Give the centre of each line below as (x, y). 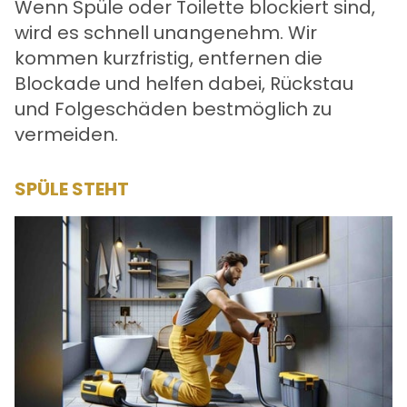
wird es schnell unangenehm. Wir (166, 33)
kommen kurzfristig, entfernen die (169, 59)
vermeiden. (66, 135)
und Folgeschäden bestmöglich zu (173, 109)
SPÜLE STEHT (72, 189)
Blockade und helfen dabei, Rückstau (184, 84)
